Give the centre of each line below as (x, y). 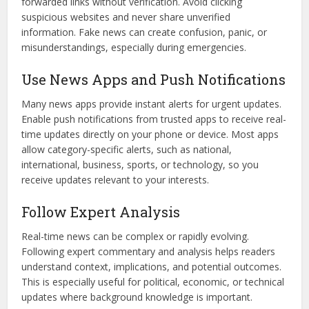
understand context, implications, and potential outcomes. (152, 267)
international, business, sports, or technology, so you (140, 165)
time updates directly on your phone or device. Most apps (150, 134)
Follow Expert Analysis (101, 212)
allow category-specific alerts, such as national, (127, 150)
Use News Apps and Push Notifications (154, 80)
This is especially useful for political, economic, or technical (153, 282)
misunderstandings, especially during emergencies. (134, 48)
